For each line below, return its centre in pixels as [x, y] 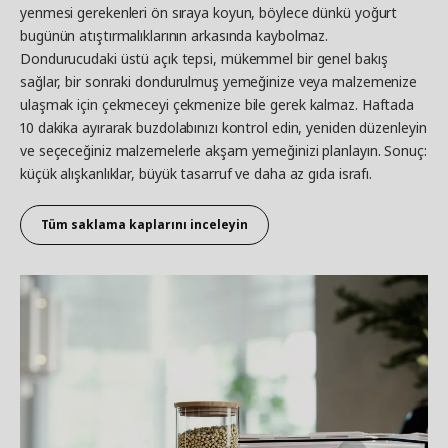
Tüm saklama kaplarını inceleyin [144, 224]
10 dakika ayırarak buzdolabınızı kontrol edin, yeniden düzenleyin [223, 127]
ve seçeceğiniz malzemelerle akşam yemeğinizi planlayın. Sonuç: [223, 150]
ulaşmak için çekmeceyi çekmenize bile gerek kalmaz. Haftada [217, 104]
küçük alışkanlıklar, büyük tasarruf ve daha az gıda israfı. [196, 173]
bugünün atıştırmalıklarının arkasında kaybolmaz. [174, 35]
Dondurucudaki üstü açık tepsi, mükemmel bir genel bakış [204, 58]
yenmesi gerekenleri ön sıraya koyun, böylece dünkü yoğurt [209, 12]
